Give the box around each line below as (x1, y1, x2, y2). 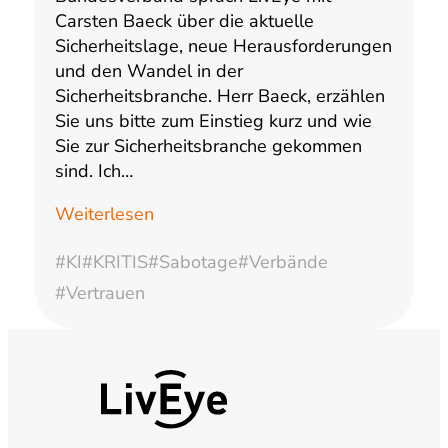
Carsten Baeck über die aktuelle (54, 9, 314, 34)
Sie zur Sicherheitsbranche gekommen (54, 134, 362, 159)
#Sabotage (147, 250, 238, 275)
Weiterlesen (54, 202, 154, 227)
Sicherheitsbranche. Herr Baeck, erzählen (54, 84, 385, 109)
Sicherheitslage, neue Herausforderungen (54, 34, 392, 59)
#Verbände (237, 250, 328, 275)
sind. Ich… (54, 159, 133, 184)
